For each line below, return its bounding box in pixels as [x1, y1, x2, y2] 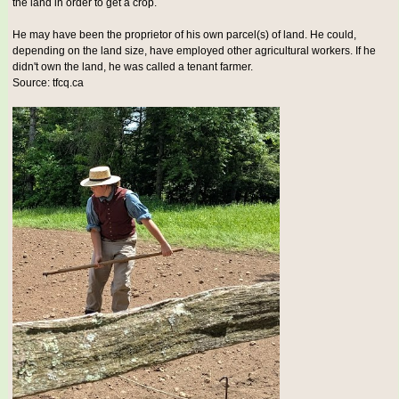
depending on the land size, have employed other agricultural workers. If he [12, 45, 376, 58]
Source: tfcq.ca [12, 77, 84, 90]
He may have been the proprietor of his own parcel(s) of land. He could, [12, 28, 356, 42]
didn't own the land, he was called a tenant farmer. [12, 61, 253, 74]
